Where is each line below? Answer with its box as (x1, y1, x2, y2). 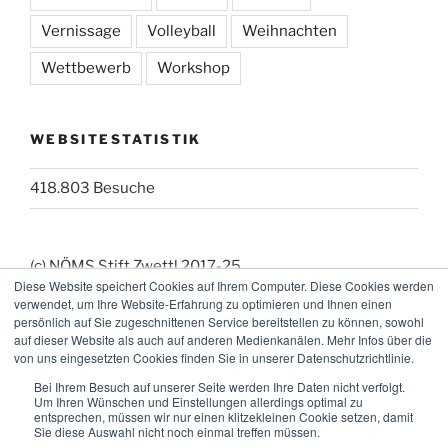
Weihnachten (242, 22, 337, 41)
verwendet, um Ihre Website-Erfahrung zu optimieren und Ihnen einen (14, 295, 392, 312)
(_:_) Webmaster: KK (30, 280, 172, 299)
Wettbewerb (41, 59, 131, 78)
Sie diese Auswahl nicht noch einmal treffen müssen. (34, 423, 320, 440)
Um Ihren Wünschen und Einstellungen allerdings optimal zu (34, 393, 363, 410)
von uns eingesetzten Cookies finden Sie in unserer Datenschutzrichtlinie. (14, 349, 414, 366)
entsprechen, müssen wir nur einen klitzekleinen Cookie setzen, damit (34, 408, 413, 425)
